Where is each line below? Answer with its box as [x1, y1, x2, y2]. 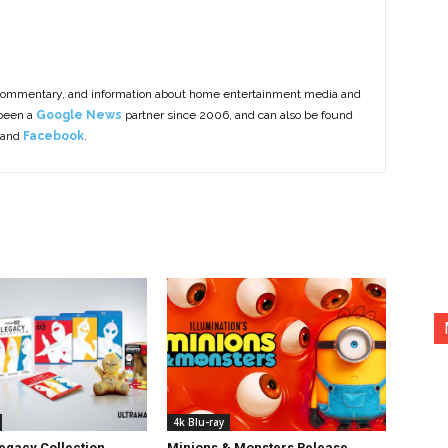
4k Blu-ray [173, 415, 225, 429]
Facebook [23, 128, 84, 143]
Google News [36, 107, 122, 122]
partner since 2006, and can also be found [122, 107, 353, 122]
